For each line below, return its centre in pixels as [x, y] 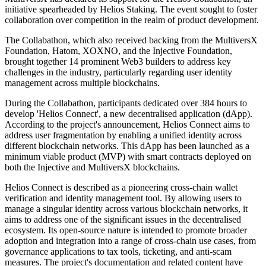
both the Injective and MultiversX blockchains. [92, 167]
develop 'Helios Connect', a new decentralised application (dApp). [129, 114]
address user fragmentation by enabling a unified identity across [123, 135]
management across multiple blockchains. [82, 83]
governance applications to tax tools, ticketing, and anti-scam [118, 252]
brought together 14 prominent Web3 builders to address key [118, 62]
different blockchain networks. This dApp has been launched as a [127, 146]
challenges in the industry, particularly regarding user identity [118, 72]
